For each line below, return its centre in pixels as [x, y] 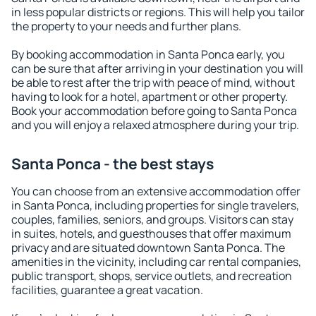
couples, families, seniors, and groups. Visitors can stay [152, 219]
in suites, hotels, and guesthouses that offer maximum [151, 233]
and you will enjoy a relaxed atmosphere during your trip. [155, 125]
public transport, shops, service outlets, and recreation [152, 276]
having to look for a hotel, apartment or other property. [150, 97]
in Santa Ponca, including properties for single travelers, [155, 205]
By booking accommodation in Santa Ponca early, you [148, 54]
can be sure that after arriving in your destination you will [157, 68]
